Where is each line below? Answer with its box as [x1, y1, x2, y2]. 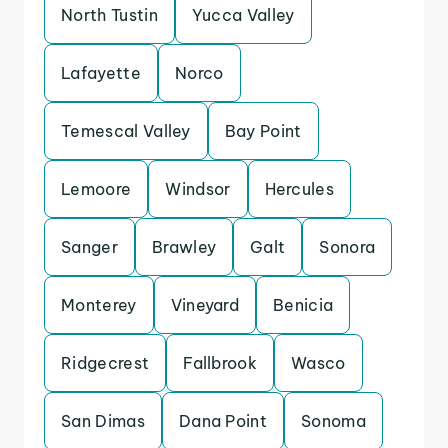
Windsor [165, 179, 231, 199]
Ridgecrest [61, 353, 150, 373]
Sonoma [301, 411, 367, 431]
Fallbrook [183, 353, 258, 373]
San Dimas [61, 411, 145, 431]
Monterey [61, 295, 137, 315]
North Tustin [61, 5, 158, 25]
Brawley [151, 237, 217, 257]
